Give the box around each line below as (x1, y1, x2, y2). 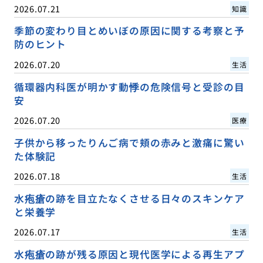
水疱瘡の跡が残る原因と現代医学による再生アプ (14, 247, 245, 261)
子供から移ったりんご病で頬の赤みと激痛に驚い (14, 135, 245, 150)
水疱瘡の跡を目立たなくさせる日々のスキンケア (14, 191, 245, 205)
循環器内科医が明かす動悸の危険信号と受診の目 (14, 79, 245, 94)
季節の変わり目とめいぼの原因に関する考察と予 (14, 23, 245, 38)
